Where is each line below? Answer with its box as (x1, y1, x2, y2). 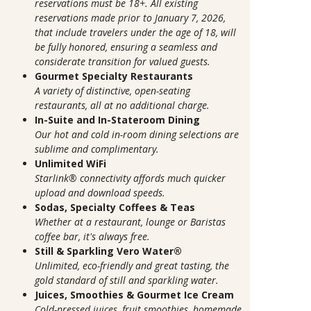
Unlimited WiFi (35, 157, 106, 171)
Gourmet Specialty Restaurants (35, 69, 193, 83)
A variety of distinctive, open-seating (35, 84, 190, 98)
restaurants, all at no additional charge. (35, 99, 210, 112)
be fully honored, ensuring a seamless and (35, 40, 217, 54)
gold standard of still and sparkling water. (35, 274, 219, 287)
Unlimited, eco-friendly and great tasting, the (35, 259, 229, 273)
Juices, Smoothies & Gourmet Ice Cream (35, 288, 234, 302)
